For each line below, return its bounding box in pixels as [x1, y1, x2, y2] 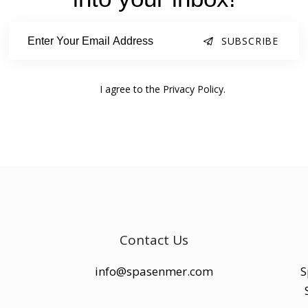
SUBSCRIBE [221, 34, 278, 48]
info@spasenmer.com [94, 263, 213, 279]
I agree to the [100, 82, 163, 96]
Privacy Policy [163, 82, 223, 96]
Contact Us [119, 230, 188, 249]
